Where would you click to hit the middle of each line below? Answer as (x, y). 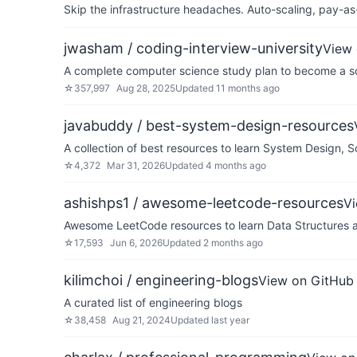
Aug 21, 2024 (141, 320)
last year (230, 320)
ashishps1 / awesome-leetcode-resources (204, 203)
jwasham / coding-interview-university (193, 48)
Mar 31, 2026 (136, 165)
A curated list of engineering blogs (153, 302)
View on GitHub (306, 280)
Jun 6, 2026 (136, 243)
